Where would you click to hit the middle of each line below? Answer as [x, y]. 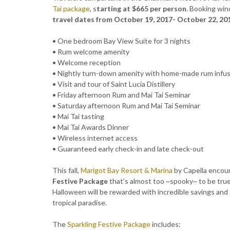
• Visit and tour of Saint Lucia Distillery [114, 84]
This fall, [66, 170]
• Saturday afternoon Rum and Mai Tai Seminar [126, 106]
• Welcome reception [87, 63]
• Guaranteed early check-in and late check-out [128, 149]
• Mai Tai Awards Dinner [91, 127]
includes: [166, 224]
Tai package [71, 9]
